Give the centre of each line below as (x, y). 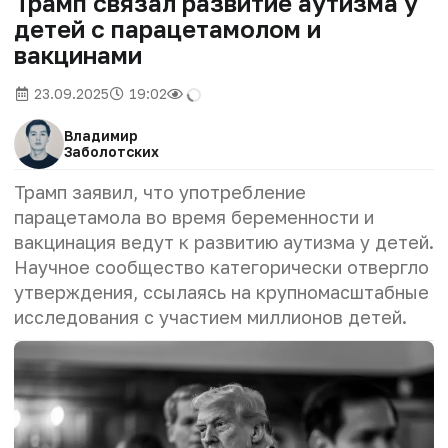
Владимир (101, 135)
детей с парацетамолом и (167, 28)
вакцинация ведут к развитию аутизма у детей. (224, 241)
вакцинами (78, 54)
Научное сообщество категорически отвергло (221, 266)
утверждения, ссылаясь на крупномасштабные (221, 291)
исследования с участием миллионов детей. (210, 316)
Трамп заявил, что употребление (160, 191)
